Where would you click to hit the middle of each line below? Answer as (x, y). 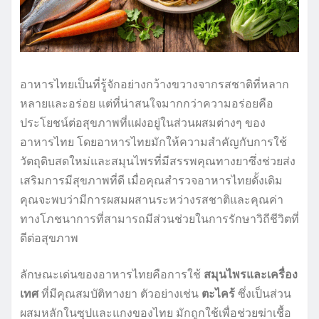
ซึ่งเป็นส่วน (263, 294)
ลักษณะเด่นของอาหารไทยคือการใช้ (112, 274)
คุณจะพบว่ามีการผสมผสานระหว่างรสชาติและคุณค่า (152, 200)
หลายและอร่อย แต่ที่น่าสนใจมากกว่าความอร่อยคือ (147, 104)
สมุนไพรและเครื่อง (251, 274)
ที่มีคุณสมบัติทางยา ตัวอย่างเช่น (120, 294)
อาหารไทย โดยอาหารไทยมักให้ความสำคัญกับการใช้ (153, 142)
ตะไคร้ (218, 294)
